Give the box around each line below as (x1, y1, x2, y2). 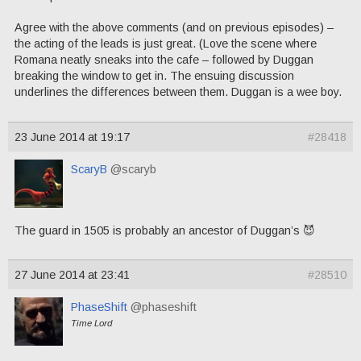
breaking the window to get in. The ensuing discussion (15, 68, 294, 82)
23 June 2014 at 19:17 (15, 130, 130, 143)
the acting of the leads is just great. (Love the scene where (15, 36, 317, 50)
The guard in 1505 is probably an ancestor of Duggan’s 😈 (15, 223, 315, 237)
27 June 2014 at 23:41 (15, 268, 130, 282)
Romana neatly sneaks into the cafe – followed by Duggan (15, 52, 313, 66)
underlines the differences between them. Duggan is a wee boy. (15, 85, 342, 98)
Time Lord (71, 318, 112, 329)
